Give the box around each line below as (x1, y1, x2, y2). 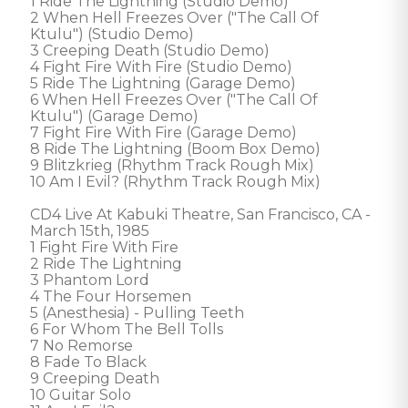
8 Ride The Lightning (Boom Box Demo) (30, 140, 321, 158)
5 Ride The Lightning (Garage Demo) (30, 75, 296, 92)
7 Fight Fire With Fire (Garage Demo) (30, 124, 297, 141)
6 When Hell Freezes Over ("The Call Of (30, 91, 321, 108)
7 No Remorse (30, 337, 133, 354)
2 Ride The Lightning (30, 255, 182, 272)
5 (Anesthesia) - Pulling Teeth (30, 304, 244, 321)
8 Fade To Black (30, 353, 147, 371)
